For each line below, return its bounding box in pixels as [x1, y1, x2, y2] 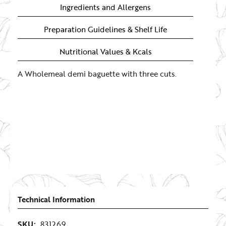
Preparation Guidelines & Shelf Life [44, 23, 167, 35]
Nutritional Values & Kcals [59, 45, 152, 57]
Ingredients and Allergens [60, 1, 151, 13]
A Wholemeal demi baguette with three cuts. [18, 68, 177, 79]
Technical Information [18, 193, 95, 205]
